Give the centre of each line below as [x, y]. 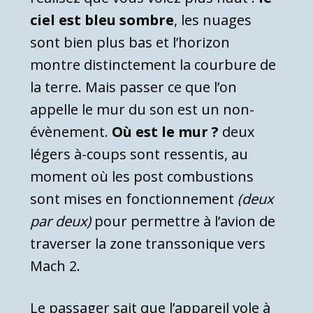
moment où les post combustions [142, 176]
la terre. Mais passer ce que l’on [133, 87]
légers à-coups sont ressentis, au [139, 154]
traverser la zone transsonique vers [148, 243]
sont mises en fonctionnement [134, 198]
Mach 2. [55, 265]
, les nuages [213, 20]
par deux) [60, 221]
